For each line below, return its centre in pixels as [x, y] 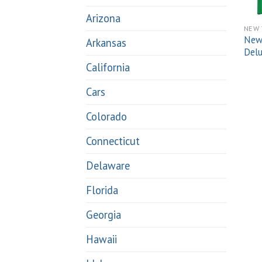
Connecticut [113, 141]
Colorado [106, 117]
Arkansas [106, 43]
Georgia [104, 215]
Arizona [103, 18]
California [108, 68]
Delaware [108, 166]
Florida [102, 190]
